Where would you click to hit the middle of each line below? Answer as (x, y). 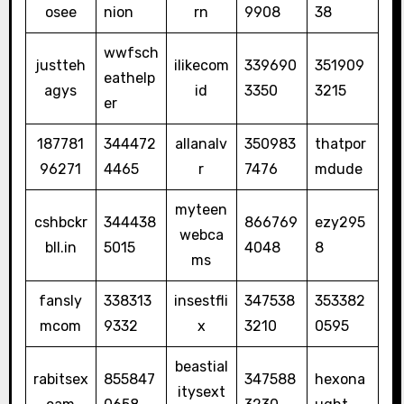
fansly (61, 301)
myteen (202, 210)
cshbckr (60, 223)
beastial (201, 367)
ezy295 (340, 223)
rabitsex (60, 380)
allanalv (202, 144)
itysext (201, 392)
